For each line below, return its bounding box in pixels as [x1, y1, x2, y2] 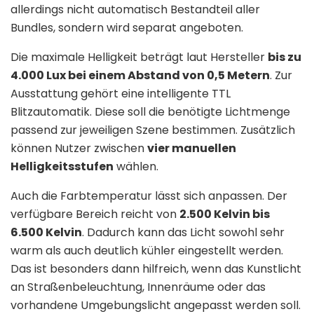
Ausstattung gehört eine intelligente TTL [11, 85, 231, 102]
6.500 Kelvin [11, 224, 82, 240]
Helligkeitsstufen [11, 158, 114, 175]
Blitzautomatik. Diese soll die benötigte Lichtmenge [11, 103, 290, 120]
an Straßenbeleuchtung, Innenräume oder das [11, 278, 266, 295]
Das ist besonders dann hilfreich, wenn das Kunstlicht [11, 260, 301, 277]
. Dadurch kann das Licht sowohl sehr [82, 224, 285, 240]
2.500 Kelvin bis [179, 205, 270, 222]
